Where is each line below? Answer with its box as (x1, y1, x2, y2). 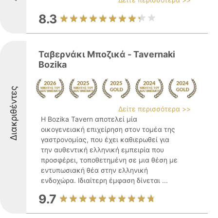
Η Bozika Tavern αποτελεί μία (41, 115, 137, 123)
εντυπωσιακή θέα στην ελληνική (41, 166, 148, 174)
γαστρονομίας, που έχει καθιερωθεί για (41, 135, 169, 144)
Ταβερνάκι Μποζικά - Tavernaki (38, 49, 175, 59)
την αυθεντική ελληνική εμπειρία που (41, 145, 164, 154)
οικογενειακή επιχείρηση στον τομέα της (41, 125, 175, 133)
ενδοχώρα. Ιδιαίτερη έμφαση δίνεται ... (41, 176, 168, 184)
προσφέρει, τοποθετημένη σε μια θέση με (41, 156, 178, 164)
